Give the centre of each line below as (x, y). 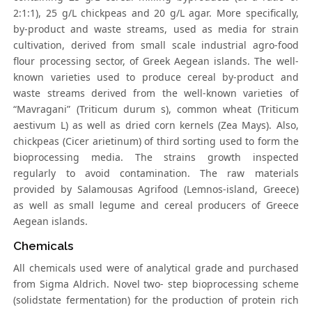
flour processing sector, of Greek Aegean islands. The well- (156, 61)
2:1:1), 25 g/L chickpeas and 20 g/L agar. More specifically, (156, 13)
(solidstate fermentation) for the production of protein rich (156, 300)
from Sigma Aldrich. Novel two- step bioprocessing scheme (156, 284)
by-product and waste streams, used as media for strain (156, 29)
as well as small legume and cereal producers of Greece (156, 205)
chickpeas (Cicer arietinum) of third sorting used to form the (156, 141)
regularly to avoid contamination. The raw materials (156, 173)
